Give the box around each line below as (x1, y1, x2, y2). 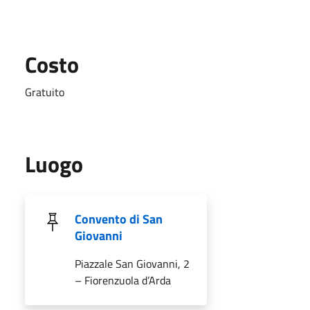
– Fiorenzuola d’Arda (75, 271, 171, 289)
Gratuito (25, 83, 64, 100)
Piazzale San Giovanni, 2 (75, 255, 190, 272)
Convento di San (75, 209, 163, 228)
